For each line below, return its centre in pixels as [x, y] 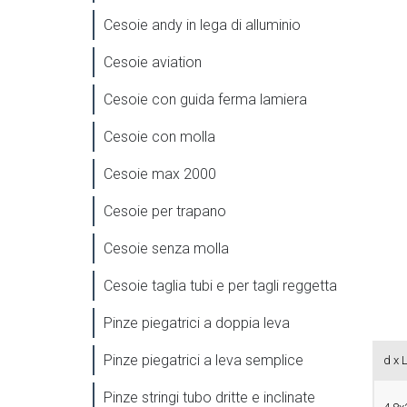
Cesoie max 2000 [160, 174]
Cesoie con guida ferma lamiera [205, 99]
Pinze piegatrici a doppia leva [197, 323]
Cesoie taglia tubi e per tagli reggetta [220, 285]
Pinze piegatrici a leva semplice [203, 360]
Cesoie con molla [159, 136]
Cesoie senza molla [166, 248]
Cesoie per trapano [165, 211]
